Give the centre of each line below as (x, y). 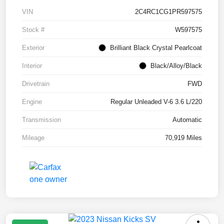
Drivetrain (36, 83)
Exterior (33, 47)
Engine (32, 101)
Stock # (33, 29)
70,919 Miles (183, 137)
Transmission (41, 119)
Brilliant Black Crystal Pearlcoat (156, 47)
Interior (32, 65)
